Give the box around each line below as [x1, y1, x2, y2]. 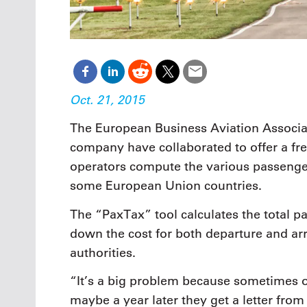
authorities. [70, 245, 136, 260]
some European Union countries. [70, 178, 262, 194]
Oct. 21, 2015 [70, 91, 145, 108]
